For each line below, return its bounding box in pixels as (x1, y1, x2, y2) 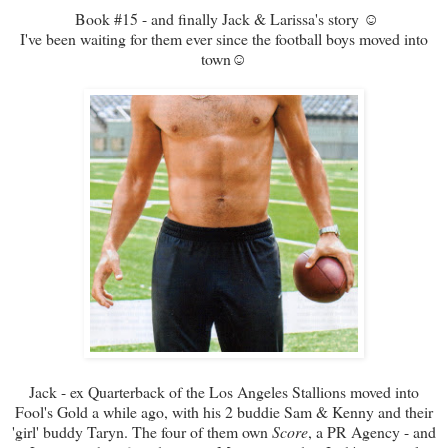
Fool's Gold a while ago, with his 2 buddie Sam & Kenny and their (15, 400, 433, 422)
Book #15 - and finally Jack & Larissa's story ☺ (69, 7, 379, 29)
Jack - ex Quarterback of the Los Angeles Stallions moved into (29, 380, 419, 402)
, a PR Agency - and (308, 420, 436, 442)
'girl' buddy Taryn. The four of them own (12, 420, 272, 442)
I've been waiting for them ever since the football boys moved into (20, 27, 428, 49)
